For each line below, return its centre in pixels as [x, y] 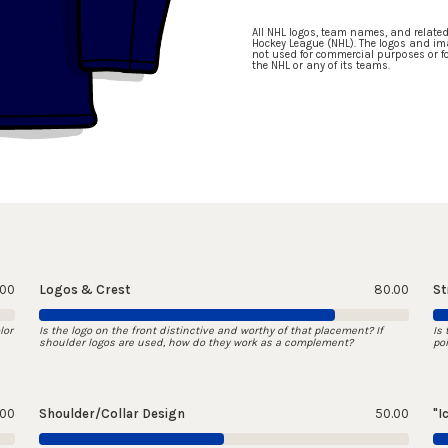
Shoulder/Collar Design [111, 414]
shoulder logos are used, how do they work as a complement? [195, 343]
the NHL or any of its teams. [321, 66]
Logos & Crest [84, 290]
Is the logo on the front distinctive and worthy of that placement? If [210, 331]
